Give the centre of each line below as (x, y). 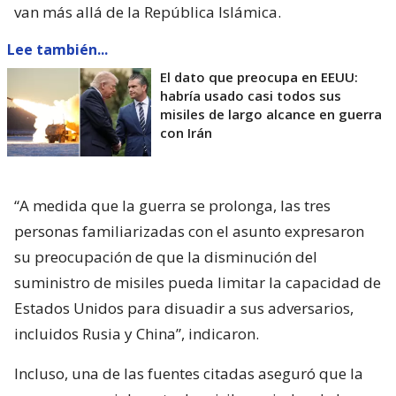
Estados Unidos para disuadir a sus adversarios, (184, 308)
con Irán (186, 132)
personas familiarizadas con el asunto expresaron (189, 231)
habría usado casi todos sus (251, 95)
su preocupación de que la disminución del (166, 256)
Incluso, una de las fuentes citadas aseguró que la (189, 373)
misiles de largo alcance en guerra (271, 114)
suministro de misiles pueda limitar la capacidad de (198, 282)
